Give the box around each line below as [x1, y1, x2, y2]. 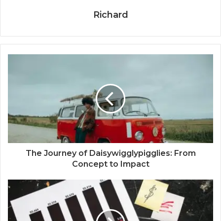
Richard [93, 9, 128, 21]
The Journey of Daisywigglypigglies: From [25, 148, 196, 158]
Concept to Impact [72, 159, 149, 169]
